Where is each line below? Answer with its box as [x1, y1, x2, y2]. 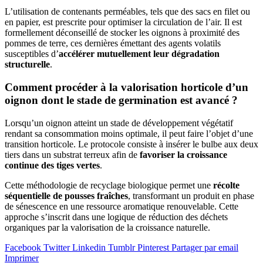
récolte [213, 180, 240, 190]
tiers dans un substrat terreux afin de [5, 149, 140, 160]
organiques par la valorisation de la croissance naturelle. [5, 222, 210, 232]
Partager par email [171, 242, 238, 252]
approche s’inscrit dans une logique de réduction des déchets [5, 211, 228, 222]
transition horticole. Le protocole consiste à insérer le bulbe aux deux [5, 139, 258, 149]
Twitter [43, 242, 70, 252]
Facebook [5, 242, 41, 252]
